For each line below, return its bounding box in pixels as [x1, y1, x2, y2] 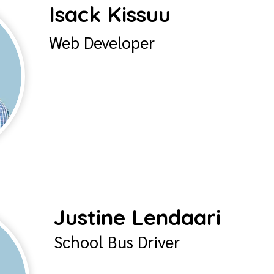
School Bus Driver [54, 231, 180, 252]
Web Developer [49, 31, 155, 53]
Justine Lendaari [54, 204, 221, 231]
